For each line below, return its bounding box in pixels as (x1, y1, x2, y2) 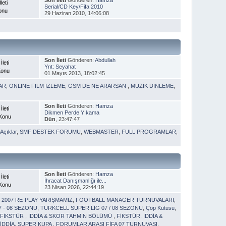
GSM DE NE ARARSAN (68, 82, 128, 89)
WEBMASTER (84, 128, 119, 135)
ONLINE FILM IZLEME (9, 82, 66, 89)
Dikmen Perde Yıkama (44, 109, 99, 116)
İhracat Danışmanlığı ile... (44, 177, 106, 184)
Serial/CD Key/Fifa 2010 (44, 3, 103, 10)
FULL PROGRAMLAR (122, 128, 177, 135)
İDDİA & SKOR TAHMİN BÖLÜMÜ (28, 212, 114, 219)
